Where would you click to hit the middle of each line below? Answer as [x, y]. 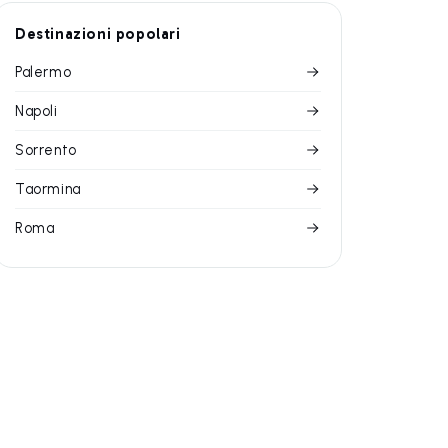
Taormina [48, 189]
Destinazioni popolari [98, 34]
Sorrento [46, 150]
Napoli [36, 111]
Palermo [43, 72]
